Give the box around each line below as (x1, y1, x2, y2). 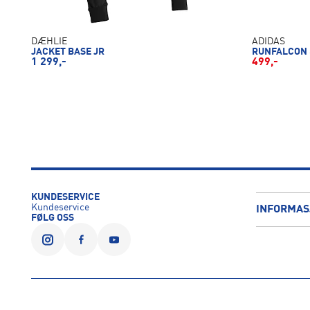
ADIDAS (252, 37, 286, 47)
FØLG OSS (30, 213, 74, 224)
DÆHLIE (30, 37, 67, 47)
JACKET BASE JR (30, 47, 104, 57)
